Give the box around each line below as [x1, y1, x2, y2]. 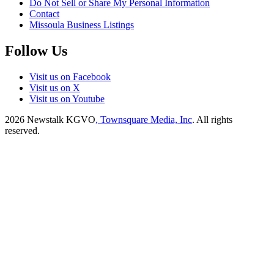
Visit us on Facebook [29, 72, 111, 82]
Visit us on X [29, 83, 80, 93]
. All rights [192, 114, 232, 125]
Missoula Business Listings [29, 20, 134, 31]
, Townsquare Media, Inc [95, 114, 192, 125]
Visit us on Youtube [29, 94, 105, 104]
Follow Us [5, 43, 67, 59]
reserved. [5, 125, 40, 136]
